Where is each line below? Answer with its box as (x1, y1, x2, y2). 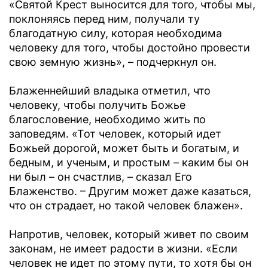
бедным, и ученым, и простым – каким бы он (9, 156, 248, 169)
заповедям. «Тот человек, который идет (9, 127, 221, 141)
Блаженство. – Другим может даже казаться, (9, 185, 251, 198)
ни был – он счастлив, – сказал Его (9, 170, 192, 184)
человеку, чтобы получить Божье (9, 99, 185, 112)
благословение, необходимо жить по (9, 113, 206, 126)
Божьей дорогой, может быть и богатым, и (9, 142, 239, 155)
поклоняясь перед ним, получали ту (9, 13, 200, 26)
